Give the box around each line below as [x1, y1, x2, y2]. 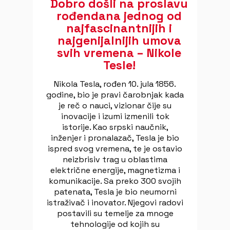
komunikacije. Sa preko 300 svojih [49, 176, 181, 186]
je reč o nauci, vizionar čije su [59, 100, 171, 111]
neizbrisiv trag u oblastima [63, 154, 167, 165]
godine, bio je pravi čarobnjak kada [46, 89, 184, 100]
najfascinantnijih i [66, 21, 172, 36]
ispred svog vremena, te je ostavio [48, 143, 182, 154]
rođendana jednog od [56, 8, 182, 24]
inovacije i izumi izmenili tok [61, 111, 169, 122]
